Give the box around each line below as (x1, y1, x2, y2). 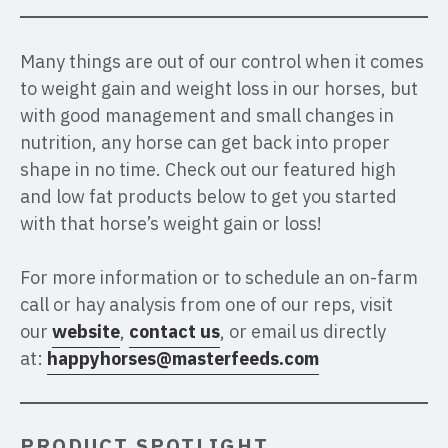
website (52, 320, 120, 343)
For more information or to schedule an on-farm (20, 266, 418, 289)
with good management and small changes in (20, 104, 394, 127)
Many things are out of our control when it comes (20, 50, 424, 73)
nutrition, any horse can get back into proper (20, 131, 390, 154)
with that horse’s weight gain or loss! (20, 212, 322, 235)
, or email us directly (220, 320, 386, 343)
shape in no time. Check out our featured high (20, 158, 396, 181)
